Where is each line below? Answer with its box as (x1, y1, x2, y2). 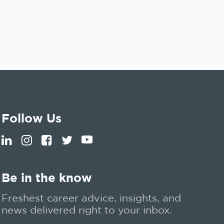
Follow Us (1, 111, 62, 124)
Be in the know (1, 171, 92, 184)
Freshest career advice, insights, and (1, 192, 181, 203)
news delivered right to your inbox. (1, 204, 172, 215)
